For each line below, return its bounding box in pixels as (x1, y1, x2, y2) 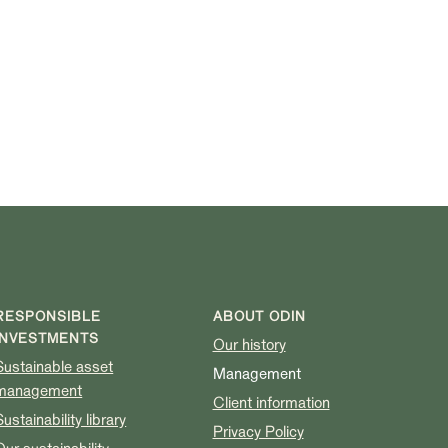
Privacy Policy (212, 421, 304, 442)
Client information (212, 392, 330, 413)
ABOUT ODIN (212, 307, 306, 325)
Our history (212, 334, 286, 355)
